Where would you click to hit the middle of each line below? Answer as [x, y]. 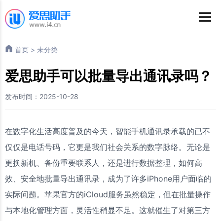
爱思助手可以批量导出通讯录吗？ [109, 76]
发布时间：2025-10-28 [42, 96]
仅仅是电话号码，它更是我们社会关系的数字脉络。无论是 [108, 147]
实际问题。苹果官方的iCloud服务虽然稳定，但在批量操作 [108, 194]
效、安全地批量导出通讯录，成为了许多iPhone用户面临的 [108, 179]
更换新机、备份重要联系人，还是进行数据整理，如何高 [104, 163]
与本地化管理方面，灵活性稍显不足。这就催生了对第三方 [108, 210]
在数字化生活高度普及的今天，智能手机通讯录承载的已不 [108, 131]
